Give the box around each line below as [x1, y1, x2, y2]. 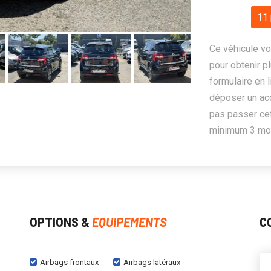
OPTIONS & [30, 215, 92, 229]
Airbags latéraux [123, 258, 180, 267]
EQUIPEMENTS [92, 215, 167, 229]
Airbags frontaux [40, 258, 99, 267]
